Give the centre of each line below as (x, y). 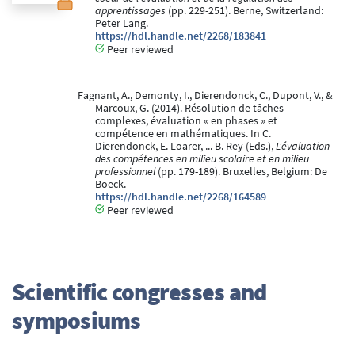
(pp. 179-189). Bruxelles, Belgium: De (241, 172)
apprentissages (130, 11)
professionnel (125, 172)
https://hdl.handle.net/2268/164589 (181, 197)
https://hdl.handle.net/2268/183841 (181, 36)
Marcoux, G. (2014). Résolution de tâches (189, 109)
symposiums (76, 321)
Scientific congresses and (139, 292)
